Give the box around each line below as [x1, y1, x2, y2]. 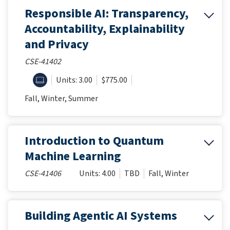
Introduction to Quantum [25, 131, 164, 150]
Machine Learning [25, 147, 121, 165]
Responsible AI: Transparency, [25, 4, 188, 23]
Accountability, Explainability [25, 20, 185, 38]
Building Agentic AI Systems [25, 206, 177, 225]
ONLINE [33, 73, 64, 90]
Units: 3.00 [56, 74, 92, 86]
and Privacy [25, 35, 89, 53]
